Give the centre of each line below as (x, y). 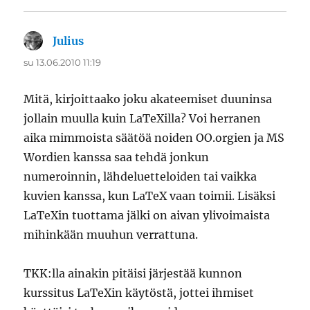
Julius (69, 41)
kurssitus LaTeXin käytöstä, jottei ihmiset (139, 293)
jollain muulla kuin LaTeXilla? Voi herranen (143, 119)
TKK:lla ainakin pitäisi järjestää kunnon (133, 274)
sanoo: (103, 41)
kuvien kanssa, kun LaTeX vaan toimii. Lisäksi (150, 196)
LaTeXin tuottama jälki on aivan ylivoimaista (147, 216)
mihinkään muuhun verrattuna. (111, 235)
